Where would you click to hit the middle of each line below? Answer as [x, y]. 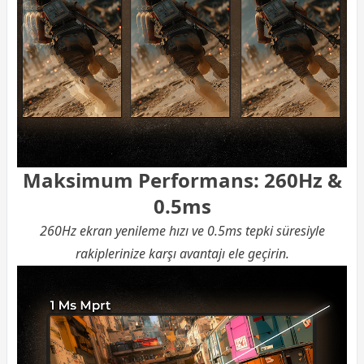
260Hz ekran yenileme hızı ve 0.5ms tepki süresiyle [182, 231]
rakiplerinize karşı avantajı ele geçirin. [182, 254]
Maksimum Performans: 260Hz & [182, 180]
